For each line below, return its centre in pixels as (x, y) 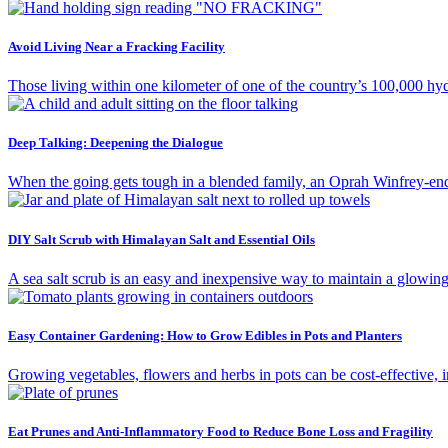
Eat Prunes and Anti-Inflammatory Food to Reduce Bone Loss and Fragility (220, 432)
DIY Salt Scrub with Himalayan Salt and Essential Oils (161, 239)
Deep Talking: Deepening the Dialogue (115, 143)
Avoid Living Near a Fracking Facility (116, 46)
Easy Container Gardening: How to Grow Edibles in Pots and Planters (205, 335)
